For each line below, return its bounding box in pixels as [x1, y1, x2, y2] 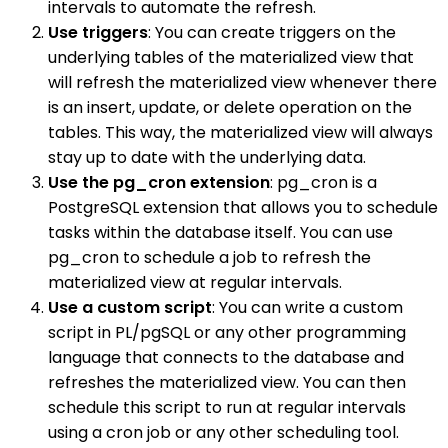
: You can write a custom [212, 295, 403, 319]
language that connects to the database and [48, 345, 404, 369]
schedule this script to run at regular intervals [48, 395, 406, 419]
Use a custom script [48, 295, 212, 319]
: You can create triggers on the [148, 20, 396, 44]
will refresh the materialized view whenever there [48, 70, 437, 94]
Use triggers [48, 20, 148, 44]
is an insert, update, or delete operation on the [48, 95, 412, 119]
